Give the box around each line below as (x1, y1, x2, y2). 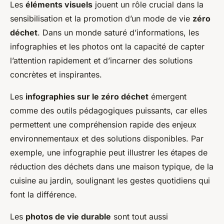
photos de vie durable (25, 211, 111, 221)
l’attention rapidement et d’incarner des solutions (10, 55, 192, 65)
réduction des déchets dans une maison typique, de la (10, 161, 213, 171)
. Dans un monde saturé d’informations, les (37, 27, 199, 37)
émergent (148, 91, 186, 101)
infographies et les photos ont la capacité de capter (10, 41, 204, 51)
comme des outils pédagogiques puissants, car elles (10, 105, 207, 115)
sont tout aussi (111, 211, 168, 221)
